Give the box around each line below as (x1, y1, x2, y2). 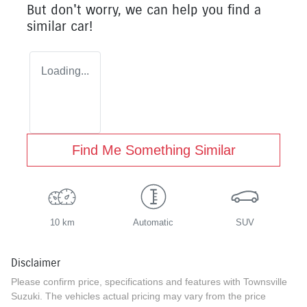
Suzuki (11, 291, 40, 302)
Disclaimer (11, 256, 60, 270)
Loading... (41, 65, 89, 77)
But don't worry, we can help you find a (27, 1, 261, 19)
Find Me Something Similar (71, 143, 236, 158)
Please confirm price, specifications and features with (11, 276, 243, 288)
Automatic (133, 217, 174, 228)
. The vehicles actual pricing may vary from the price (40, 291, 266, 302)
